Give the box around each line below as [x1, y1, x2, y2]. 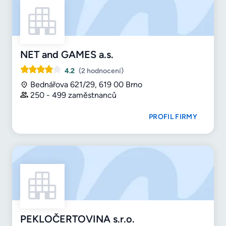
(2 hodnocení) [79, 66, 124, 75]
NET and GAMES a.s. [20, 48, 114, 61]
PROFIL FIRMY [149, 112, 197, 121]
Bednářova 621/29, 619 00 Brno [30, 79, 142, 89]
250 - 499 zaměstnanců [30, 90, 117, 100]
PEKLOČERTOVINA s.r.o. [20, 212, 135, 225]
